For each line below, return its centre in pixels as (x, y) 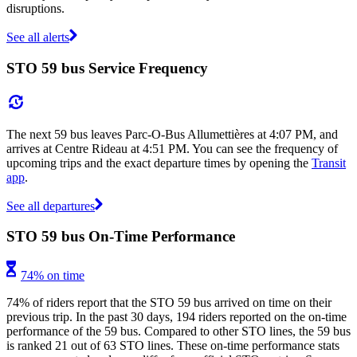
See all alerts (38, 37)
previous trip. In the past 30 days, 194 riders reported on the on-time (177, 317)
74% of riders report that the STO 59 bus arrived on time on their (169, 303)
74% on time (53, 276)
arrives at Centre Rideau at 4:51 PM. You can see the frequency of (172, 148)
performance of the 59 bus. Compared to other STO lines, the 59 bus (178, 331)
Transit (329, 163)
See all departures (51, 206)
